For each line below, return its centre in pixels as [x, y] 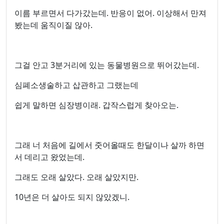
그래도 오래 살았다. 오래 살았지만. [76, 177]
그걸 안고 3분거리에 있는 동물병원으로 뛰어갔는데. [107, 65]
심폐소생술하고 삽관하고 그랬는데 [76, 85]
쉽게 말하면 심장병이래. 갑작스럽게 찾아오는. [96, 105]
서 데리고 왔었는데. [49, 157]
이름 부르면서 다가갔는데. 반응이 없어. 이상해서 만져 [110, 13]
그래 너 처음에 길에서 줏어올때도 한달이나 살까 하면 [109, 145]
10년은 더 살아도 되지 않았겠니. [72, 197]
